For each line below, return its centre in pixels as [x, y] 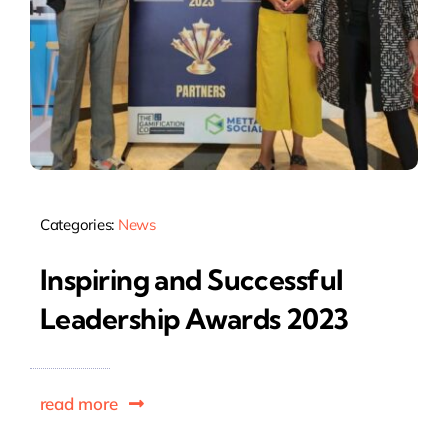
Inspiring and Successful [191, 279]
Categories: [78, 225]
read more [78, 403]
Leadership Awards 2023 [194, 318]
